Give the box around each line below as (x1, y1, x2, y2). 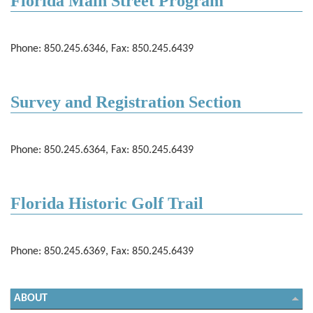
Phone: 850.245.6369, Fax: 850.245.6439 (10, 246, 194, 257)
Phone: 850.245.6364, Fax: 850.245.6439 (10, 145, 194, 156)
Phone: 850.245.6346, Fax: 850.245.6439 (10, 43, 194, 54)
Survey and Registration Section (10, 93, 241, 111)
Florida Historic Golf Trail (10, 194, 203, 212)
